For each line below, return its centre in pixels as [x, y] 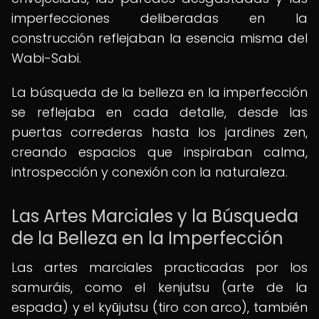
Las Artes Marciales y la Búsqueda [155, 216]
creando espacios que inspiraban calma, [159, 152]
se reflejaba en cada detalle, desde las [159, 112]
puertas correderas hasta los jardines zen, [159, 132]
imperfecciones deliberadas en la [159, 18]
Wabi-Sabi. [46, 58]
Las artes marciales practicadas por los [159, 267]
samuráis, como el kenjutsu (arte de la [159, 287]
